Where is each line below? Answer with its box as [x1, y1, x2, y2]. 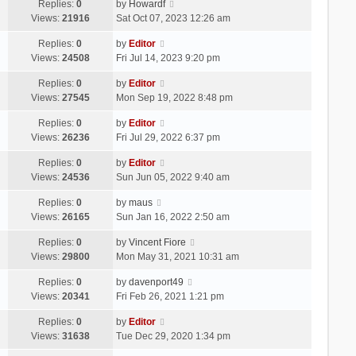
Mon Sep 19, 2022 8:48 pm [115, 91, 233, 103]
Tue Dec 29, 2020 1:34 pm [115, 330, 230, 342]
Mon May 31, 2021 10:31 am [115, 250, 239, 262]
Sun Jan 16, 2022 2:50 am [115, 211, 230, 222]
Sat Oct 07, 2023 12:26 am [115, 12, 230, 24]
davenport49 [128, 276, 184, 288]
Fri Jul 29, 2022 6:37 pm [115, 131, 220, 143]
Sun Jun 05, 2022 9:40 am [115, 171, 230, 183]
